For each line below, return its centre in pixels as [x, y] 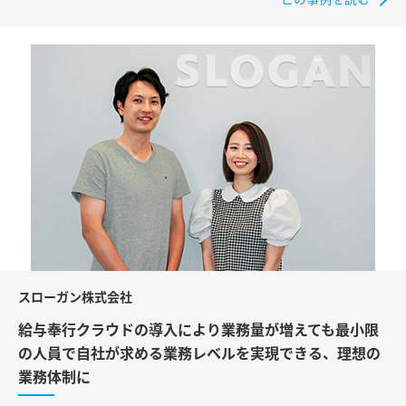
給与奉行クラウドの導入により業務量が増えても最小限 [198, 330]
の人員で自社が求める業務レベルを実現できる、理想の [199, 354]
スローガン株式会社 [75, 297]
